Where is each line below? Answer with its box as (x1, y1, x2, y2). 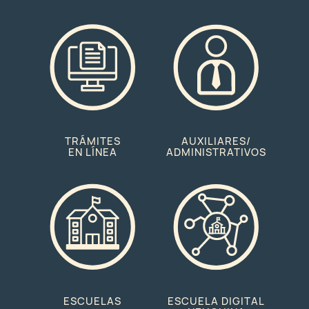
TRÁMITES (64, 134, 121, 149)
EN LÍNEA (68, 146, 117, 160)
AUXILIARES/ (181, 134, 252, 149)
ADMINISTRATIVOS (166, 146, 267, 160)
